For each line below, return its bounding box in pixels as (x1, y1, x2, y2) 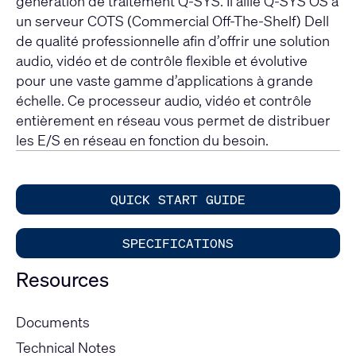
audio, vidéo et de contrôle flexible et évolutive (16, 50, 308, 70)
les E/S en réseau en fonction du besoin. (16, 130, 269, 149)
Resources (16, 266, 109, 293)
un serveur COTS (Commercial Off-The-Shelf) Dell (16, 10, 329, 30)
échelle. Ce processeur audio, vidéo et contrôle (16, 90, 311, 110)
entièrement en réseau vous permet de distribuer (16, 110, 331, 130)
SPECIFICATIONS (122, 234, 234, 253)
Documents (16, 311, 90, 331)
